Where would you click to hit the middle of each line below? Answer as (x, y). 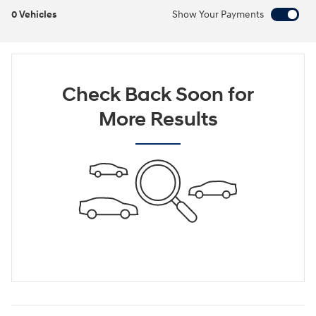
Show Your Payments (218, 15)
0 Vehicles (34, 15)
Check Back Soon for (158, 95)
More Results (158, 120)
